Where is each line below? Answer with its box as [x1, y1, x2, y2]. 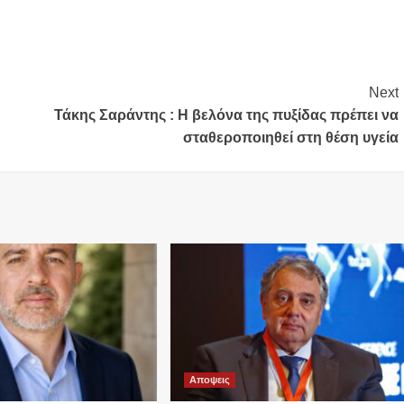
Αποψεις [188, 373, 230, 385]
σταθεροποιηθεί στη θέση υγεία [182, 129, 399, 145]
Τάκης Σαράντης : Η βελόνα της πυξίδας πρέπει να [53, 106, 399, 123]
